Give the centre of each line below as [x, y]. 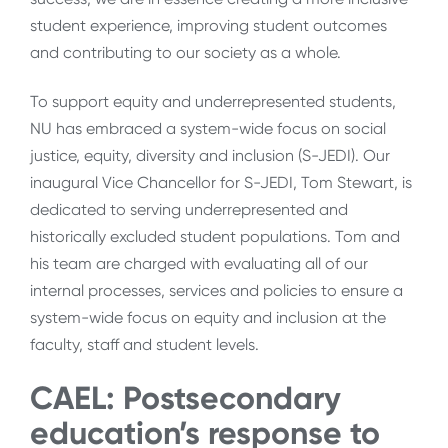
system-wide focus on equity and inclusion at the [208, 318]
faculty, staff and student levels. [146, 345]
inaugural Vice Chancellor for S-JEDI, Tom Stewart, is [221, 183]
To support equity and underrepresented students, [213, 102]
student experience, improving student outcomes [208, 25]
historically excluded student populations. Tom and [215, 237]
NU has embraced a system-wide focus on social [208, 129]
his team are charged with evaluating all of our [199, 264]
